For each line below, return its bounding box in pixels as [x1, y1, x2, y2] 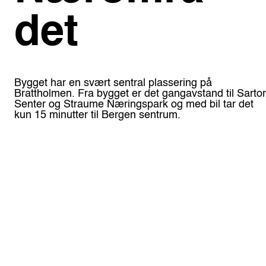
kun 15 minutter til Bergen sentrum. [14, 110, 181, 121]
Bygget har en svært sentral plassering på [14, 78, 213, 89]
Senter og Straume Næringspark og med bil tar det [14, 99, 254, 110]
